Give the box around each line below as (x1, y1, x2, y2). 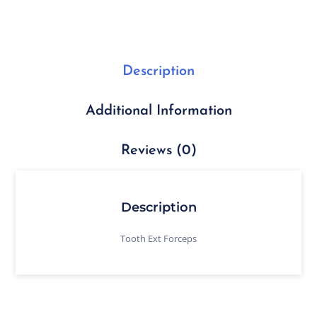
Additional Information (85, 104, 232, 118)
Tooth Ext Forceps (120, 231, 197, 245)
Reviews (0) (120, 144, 197, 158)
